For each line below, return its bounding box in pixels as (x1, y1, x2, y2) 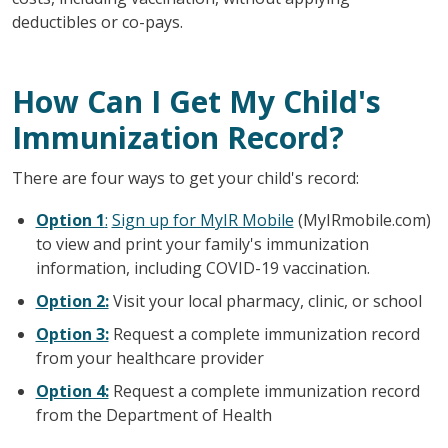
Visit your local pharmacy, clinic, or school (108, 289, 422, 312)
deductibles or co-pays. (11, 10, 183, 33)
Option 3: (35, 322, 109, 345)
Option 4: (35, 379, 109, 402)
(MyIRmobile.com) (293, 208, 431, 231)
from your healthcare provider (35, 346, 264, 369)
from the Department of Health (35, 403, 272, 426)
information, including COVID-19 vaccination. (35, 256, 370, 279)
